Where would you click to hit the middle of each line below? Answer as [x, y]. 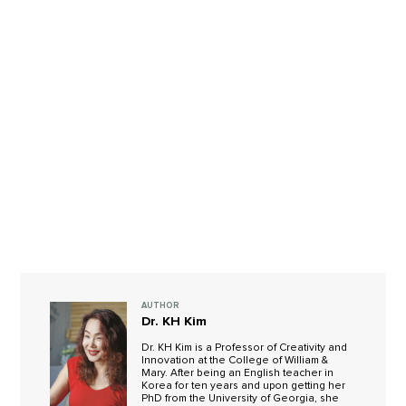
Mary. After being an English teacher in [238, 373]
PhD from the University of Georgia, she [241, 399]
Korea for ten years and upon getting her [244, 386]
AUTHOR [161, 306]
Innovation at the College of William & [235, 361]
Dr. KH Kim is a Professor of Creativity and [245, 348]
